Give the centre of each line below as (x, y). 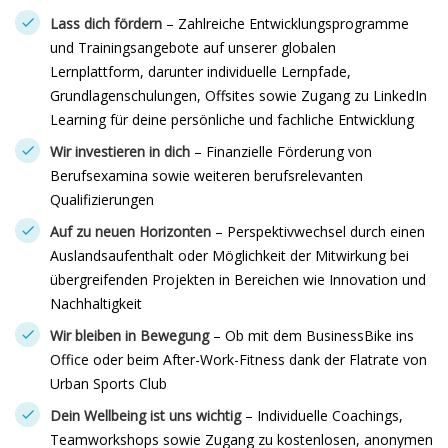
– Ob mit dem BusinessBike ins (311, 335)
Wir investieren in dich (122, 151)
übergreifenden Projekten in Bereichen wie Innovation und (238, 279)
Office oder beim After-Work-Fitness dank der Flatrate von (238, 359)
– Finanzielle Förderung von (283, 151)
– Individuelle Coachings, (324, 415)
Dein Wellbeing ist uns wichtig (147, 415)
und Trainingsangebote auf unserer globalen (193, 47)
